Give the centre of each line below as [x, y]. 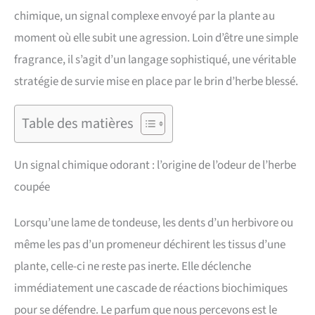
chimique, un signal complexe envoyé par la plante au [144, 17]
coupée [32, 187]
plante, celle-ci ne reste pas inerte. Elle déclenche [133, 267]
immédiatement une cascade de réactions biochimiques [151, 289]
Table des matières [78, 124]
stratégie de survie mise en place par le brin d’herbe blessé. [156, 82]
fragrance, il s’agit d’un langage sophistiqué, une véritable [155, 60]
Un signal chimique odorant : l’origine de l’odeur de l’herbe [155, 166]
